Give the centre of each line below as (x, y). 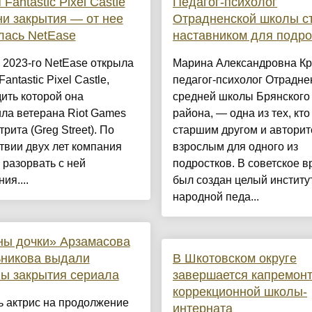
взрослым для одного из (235, 147)
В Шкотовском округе (234, 259)
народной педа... (216, 197)
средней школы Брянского (241, 97)
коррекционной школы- (240, 292)
